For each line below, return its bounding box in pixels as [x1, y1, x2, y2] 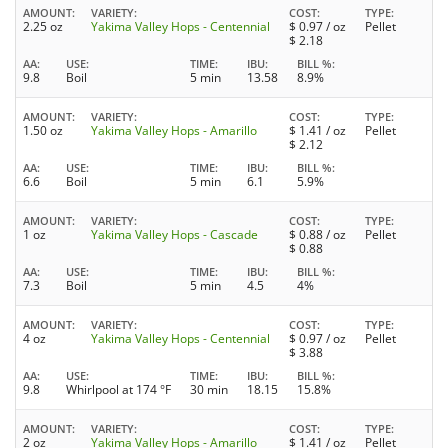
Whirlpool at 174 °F [66, 381, 171, 399]
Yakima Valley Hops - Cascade [91, 226, 258, 244]
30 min [190, 381, 228, 399]
